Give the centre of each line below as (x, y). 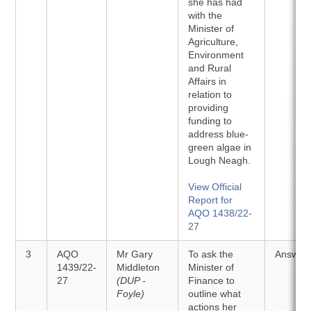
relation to (210, 94)
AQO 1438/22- (220, 213)
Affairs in (208, 81)
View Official (215, 187)
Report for (211, 200)
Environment (216, 55)
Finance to (212, 280)
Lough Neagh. (220, 160)
